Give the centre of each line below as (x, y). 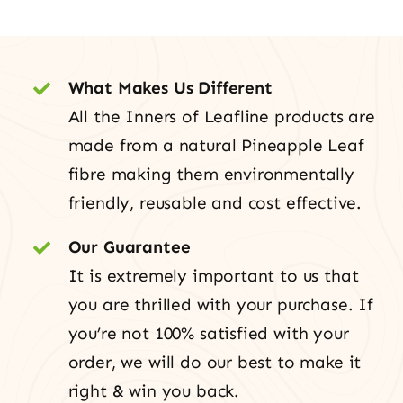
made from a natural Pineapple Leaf (216, 146)
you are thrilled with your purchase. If (220, 305)
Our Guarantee (129, 247)
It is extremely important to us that (213, 276)
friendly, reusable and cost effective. (215, 203)
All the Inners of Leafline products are (221, 117)
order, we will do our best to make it (215, 363)
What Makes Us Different (170, 88)
